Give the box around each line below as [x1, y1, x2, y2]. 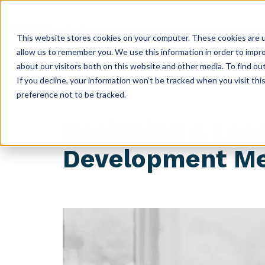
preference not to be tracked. [17, 89, 126, 99]
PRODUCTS [178, 28, 221, 37]
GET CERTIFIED [115, 28, 172, 37]
